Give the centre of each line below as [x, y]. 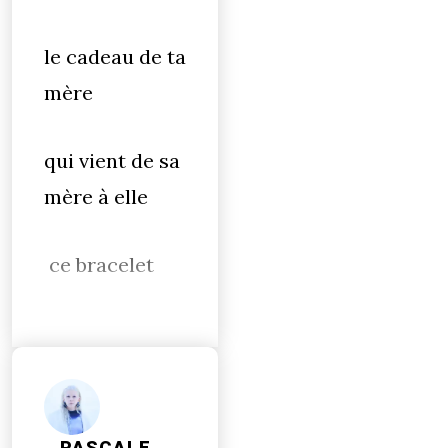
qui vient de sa [112, 160]
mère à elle [96, 196]
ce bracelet [99, 264]
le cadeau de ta [115, 56]
